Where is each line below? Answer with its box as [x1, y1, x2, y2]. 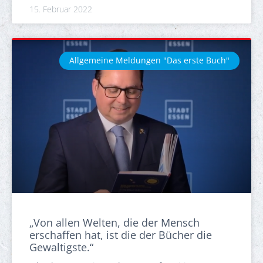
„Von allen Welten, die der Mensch [29, 215, 200, 230]
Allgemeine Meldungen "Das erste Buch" [69, 55, 230, 66]
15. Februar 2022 [29, 3, 92, 15]
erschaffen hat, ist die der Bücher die [29, 228, 212, 242]
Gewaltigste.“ [29, 240, 93, 255]
